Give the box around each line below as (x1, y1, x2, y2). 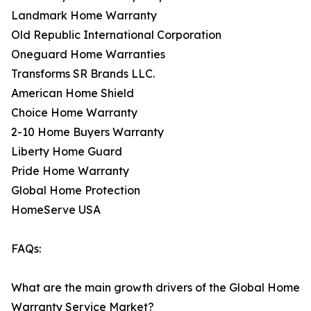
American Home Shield (11, 86, 134, 101)
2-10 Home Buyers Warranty (11, 125, 164, 140)
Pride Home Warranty (11, 164, 129, 178)
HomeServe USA (11, 203, 101, 217)
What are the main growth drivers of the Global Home (11, 280, 300, 295)
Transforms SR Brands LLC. (11, 67, 155, 81)
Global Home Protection (11, 183, 140, 198)
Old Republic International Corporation (11, 28, 221, 42)
